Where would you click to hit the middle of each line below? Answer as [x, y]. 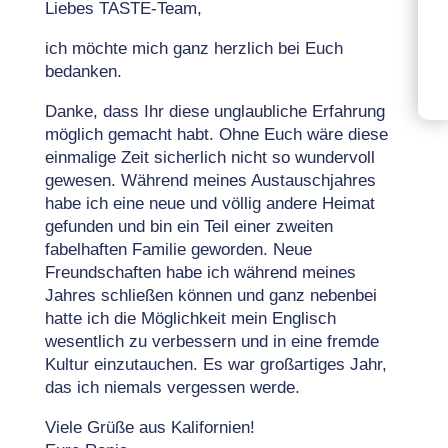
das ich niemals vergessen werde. [172, 387]
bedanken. [83, 71]
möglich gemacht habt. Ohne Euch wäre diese [216, 134]
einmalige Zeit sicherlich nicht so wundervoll [209, 157]
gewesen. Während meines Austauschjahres [210, 180]
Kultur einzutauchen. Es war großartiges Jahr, [215, 364]
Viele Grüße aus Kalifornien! [149, 427]
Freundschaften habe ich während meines [200, 272]
